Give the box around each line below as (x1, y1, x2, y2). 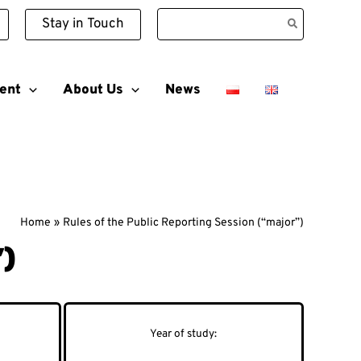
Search (157, 8, 201, 27)
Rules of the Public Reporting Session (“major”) (63, 216, 304, 230)
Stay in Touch (42, 15, 124, 33)
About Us (62, 81, 123, 99)
